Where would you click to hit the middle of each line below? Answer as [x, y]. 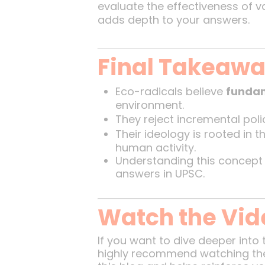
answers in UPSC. [160, 174]
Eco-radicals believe [170, 91]
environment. [149, 105]
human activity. [155, 148]
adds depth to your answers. [173, 20]
